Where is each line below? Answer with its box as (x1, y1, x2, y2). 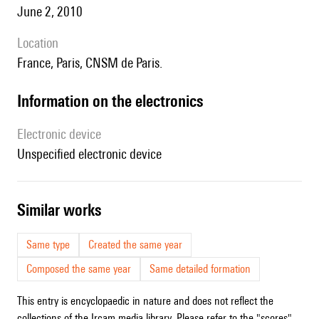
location (23, 35, 58, 51)
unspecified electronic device (25, 146, 162, 162)
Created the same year (88, 238, 182, 252)
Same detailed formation (150, 262, 251, 276)
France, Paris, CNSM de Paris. (23, 55, 165, 71)
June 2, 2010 (23, 4, 83, 20)
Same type (26, 238, 70, 252)
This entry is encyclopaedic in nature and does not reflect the (17, 294, 273, 308)
